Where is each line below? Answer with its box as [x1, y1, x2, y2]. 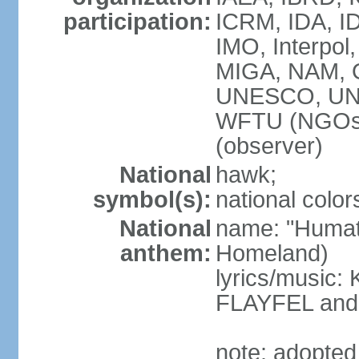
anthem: [119, 240, 212, 266]
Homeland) [215, 240, 329, 266]
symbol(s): [92, 187, 212, 212]
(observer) [215, 133, 323, 159]
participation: [63, 9, 212, 34]
